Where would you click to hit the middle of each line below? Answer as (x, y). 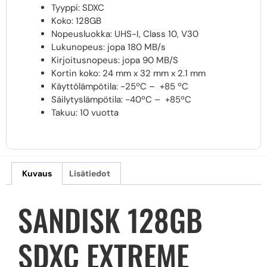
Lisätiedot (90, 173)
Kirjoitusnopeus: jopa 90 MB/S (115, 60)
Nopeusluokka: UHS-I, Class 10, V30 (125, 34)
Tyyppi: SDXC (78, 7)
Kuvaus (37, 173)
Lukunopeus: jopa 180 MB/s (108, 47)
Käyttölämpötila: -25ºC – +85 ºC (120, 86)
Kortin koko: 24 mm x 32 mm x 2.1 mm (128, 73)
